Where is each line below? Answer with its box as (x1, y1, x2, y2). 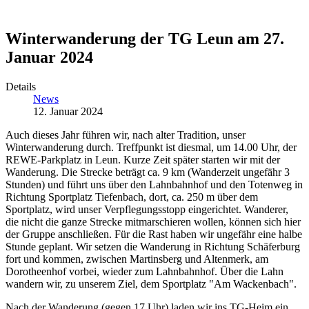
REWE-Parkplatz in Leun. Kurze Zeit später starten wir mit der (6, 154, 280, 166)
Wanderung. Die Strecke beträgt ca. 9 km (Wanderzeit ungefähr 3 (6, 166, 290, 179)
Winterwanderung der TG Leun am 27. (6, 30, 284, 48)
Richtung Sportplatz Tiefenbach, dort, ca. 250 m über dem (6, 191, 258, 203)
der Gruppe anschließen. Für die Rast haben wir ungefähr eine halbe (6, 228, 302, 241)
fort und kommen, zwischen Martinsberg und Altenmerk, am (6, 253, 268, 266)
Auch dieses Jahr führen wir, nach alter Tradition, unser (6, 129, 246, 141)
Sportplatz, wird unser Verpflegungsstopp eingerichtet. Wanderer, (6, 203, 288, 216)
